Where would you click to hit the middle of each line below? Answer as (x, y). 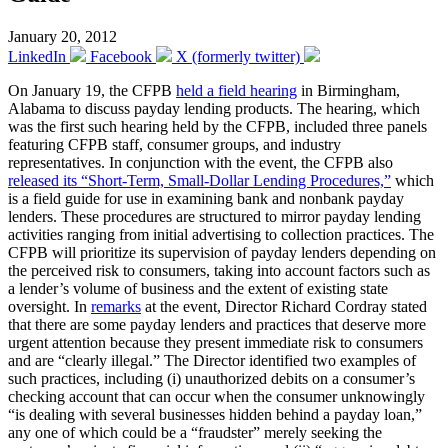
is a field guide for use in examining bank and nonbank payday (206, 198)
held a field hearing (236, 90)
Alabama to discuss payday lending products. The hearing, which (214, 108)
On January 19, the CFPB (92, 90)
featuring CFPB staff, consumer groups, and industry (174, 144)
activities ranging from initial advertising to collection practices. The (221, 234)
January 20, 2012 (62, 36)
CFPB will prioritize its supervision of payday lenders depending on (222, 252)
